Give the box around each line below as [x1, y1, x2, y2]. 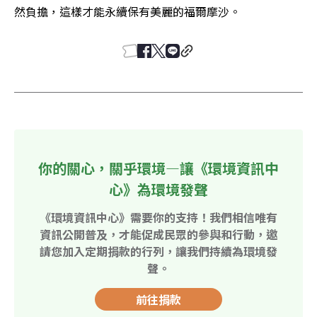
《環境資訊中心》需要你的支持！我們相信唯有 [40, 208, 277, 226]
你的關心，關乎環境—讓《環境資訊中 [38, 157, 279, 178]
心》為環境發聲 [109, 178, 208, 200]
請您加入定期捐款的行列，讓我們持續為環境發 [40, 242, 277, 260]
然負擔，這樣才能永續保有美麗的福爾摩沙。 [14, 2, 241, 20]
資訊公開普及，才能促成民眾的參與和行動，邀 [40, 225, 277, 243]
